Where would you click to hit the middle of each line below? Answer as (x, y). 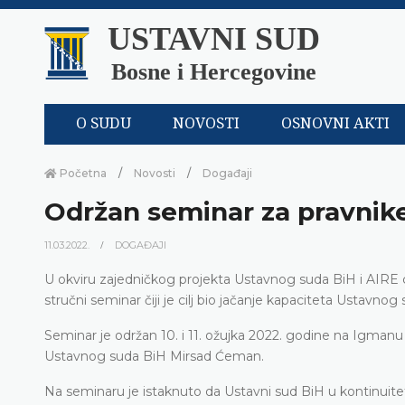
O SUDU (104, 124)
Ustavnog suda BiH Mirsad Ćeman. (154, 356)
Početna (82, 173)
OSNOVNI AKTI (336, 124)
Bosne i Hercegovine (214, 72)
